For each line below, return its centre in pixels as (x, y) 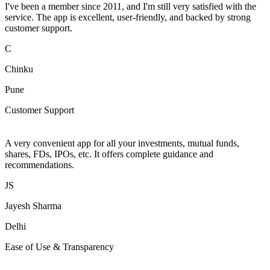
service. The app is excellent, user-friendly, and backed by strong (128, 17)
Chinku (19, 69)
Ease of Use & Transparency (59, 246)
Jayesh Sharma (33, 206)
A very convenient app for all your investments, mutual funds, (122, 143)
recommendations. (39, 165)
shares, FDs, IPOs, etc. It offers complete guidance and (109, 154)
